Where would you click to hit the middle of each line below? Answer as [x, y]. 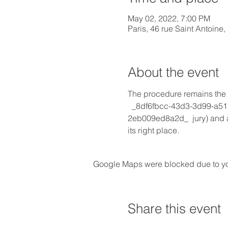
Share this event [174, 208]
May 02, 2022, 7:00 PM [169, 18]
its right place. [153, 130]
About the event [173, 72]
